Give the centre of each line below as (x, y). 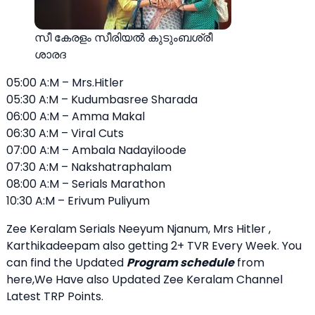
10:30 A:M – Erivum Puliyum (78, 201)
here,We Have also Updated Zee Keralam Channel (144, 280)
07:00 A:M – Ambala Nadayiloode (96, 150)
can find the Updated (66, 263)
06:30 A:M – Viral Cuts (65, 134)
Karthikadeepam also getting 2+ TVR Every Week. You (154, 246)
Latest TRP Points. (55, 297)
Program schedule (180, 263)
